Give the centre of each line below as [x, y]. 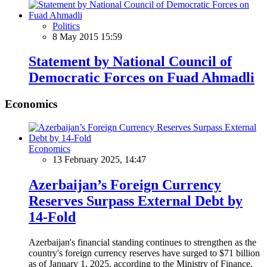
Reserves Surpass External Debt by [136, 201]
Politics [66, 26]
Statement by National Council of [130, 62]
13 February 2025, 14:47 [99, 160]
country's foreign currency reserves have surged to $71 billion [144, 253]
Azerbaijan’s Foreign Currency [125, 184]
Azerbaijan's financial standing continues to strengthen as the [142, 242]
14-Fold [52, 217]
